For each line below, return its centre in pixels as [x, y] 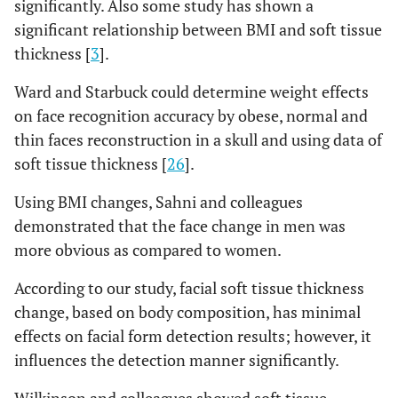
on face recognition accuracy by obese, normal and [191, 116]
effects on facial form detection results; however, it [193, 336]
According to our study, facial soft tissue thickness [189, 288]
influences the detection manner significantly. [177, 360]
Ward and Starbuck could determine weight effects [191, 92]
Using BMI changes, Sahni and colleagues [159, 202]
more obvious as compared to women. [148, 250]
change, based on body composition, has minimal [187, 312]
